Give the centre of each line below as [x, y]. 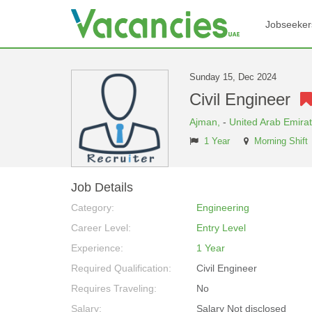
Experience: [97, 248]
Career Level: [101, 228]
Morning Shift [281, 141]
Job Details [102, 187]
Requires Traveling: [114, 288]
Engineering [223, 208]
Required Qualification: [121, 268]
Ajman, [206, 122]
